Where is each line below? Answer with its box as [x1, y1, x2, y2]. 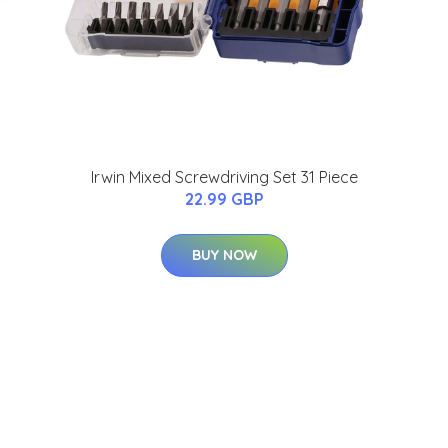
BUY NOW [191, 246, 257, 264]
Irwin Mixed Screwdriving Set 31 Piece [90, 167, 358, 187]
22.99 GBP [184, 189, 264, 209]
